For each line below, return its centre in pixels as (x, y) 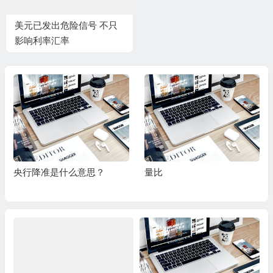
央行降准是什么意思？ (59, 172)
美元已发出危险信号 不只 (66, 26)
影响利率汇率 (42, 41)
